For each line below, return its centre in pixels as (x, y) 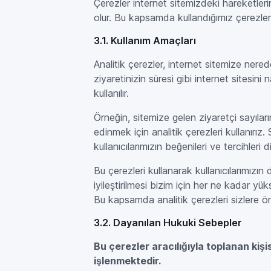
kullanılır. (112, 93)
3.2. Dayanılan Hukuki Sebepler (168, 223)
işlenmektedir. (128, 261)
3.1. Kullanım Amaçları (145, 41)
